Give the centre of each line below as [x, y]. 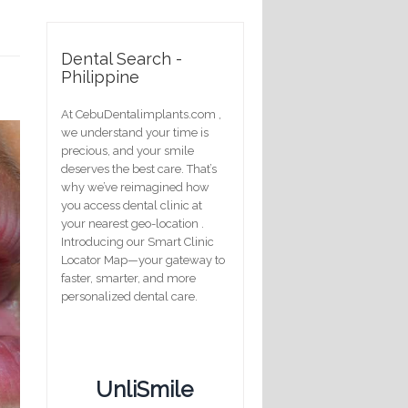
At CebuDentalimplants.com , [141, 114]
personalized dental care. [129, 296]
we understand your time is [135, 132]
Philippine [100, 76]
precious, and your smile [127, 150]
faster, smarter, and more [128, 278]
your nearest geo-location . [133, 223]
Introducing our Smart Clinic [138, 241]
